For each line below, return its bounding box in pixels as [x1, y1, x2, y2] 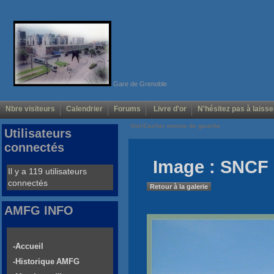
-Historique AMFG [13, 257, 80, 267]
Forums [114, 105, 141, 114]
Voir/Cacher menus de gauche [128, 122, 222, 130]
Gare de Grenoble [111, 80, 167, 87]
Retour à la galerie [150, 183, 208, 191]
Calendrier [66, 105, 103, 114]
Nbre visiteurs [6, 105, 55, 114]
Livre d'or [152, 105, 187, 114]
